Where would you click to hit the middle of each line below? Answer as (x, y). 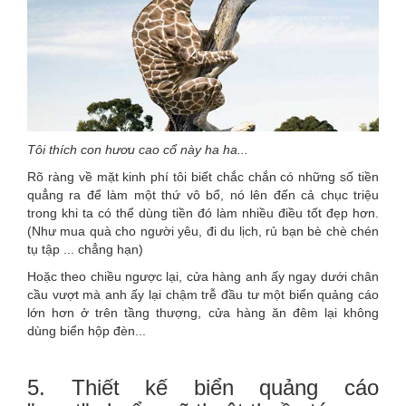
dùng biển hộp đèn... (87, 330)
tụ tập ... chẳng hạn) (85, 249)
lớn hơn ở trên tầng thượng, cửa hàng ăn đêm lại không (203, 312)
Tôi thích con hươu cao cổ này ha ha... (138, 149)
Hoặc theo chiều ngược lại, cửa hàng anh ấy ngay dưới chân (203, 276)
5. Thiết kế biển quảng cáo (203, 387)
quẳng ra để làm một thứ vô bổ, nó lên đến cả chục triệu (203, 194)
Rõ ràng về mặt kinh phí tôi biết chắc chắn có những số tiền (203, 176)
